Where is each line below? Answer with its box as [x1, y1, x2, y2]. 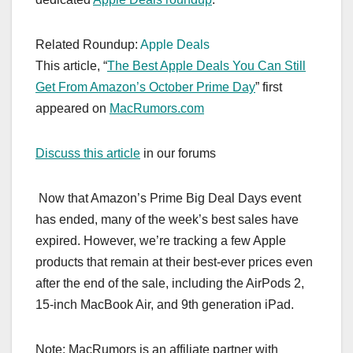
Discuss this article [35, 146, 140, 160]
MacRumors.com [110, 101, 204, 115]
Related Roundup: [35, 37, 140, 51]
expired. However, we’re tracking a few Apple [35, 233, 286, 247]
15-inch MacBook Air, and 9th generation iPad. [35, 297, 294, 311]
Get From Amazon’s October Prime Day [35, 80, 255, 94]
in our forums [140, 146, 216, 160]
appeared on [35, 101, 110, 115]
